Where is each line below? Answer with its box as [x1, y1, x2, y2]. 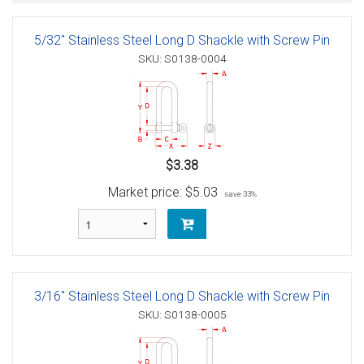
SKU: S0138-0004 [137, 52, 227, 66]
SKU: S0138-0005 [137, 308, 227, 322]
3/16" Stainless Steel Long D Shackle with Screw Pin [34, 288, 330, 305]
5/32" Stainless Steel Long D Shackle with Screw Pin [34, 32, 330, 49]
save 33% [223, 189, 257, 199]
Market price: [107, 184, 185, 201]
